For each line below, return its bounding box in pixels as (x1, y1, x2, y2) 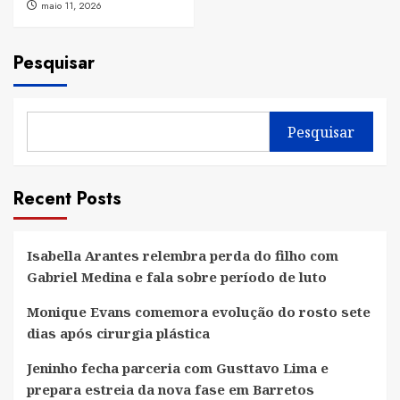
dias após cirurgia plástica (27, 324, 210, 343)
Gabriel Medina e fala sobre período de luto (27, 268, 327, 287)
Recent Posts (13, 186, 121, 212)
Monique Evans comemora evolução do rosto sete (27, 303, 371, 321)
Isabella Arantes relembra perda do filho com (27, 246, 338, 265)
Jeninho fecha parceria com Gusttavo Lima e (27, 359, 329, 378)
